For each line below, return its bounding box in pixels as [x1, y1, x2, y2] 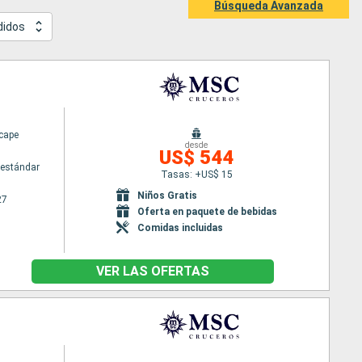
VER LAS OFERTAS [96, 263, 209, 279]
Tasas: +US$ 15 [160, 168, 233, 180]
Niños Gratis [137, 189, 197, 201]
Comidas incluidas [137, 221, 223, 234]
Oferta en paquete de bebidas [137, 205, 277, 217]
